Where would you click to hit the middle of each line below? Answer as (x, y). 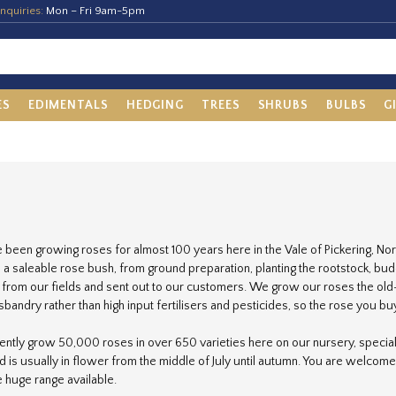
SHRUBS (283, 105)
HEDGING (155, 105)
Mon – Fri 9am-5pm (95, 11)
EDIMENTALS (68, 105)
